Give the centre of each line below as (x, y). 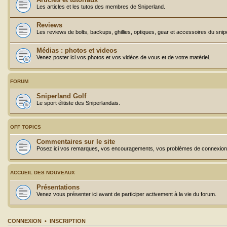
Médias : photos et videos (77, 50)
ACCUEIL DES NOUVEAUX (43, 172)
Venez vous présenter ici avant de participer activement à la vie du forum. (126, 194)
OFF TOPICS (26, 127)
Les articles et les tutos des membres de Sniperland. (101, 6)
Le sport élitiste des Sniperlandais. (78, 103)
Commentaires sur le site (76, 141)
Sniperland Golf (61, 96)
